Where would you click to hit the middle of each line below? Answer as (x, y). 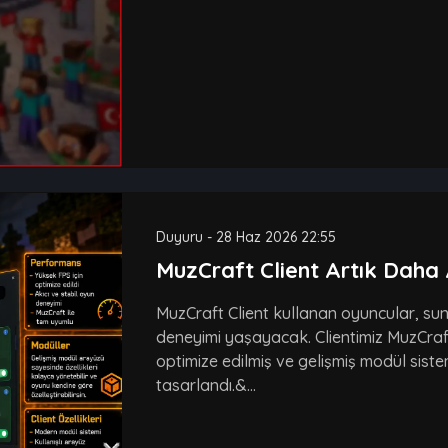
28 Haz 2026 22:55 (275, 236)
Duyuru (179, 236)
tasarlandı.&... (205, 384)
